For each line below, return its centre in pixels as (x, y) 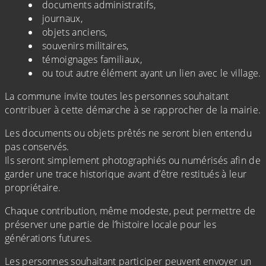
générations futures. (49, 238)
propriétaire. (33, 188)
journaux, (62, 19)
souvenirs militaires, (85, 46)
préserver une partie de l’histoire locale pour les (111, 225)
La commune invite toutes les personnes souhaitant (117, 96)
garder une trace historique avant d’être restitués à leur (126, 174)
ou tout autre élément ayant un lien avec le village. (152, 73)
